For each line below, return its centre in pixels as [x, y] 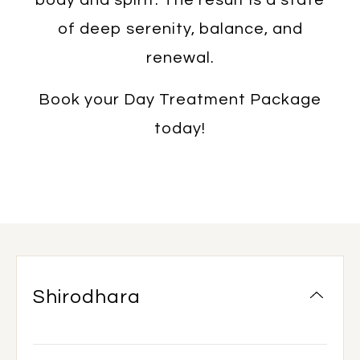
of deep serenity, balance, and [180, 29]
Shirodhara [87, 297]
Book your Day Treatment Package [180, 99]
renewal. [180, 57]
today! [180, 128]
